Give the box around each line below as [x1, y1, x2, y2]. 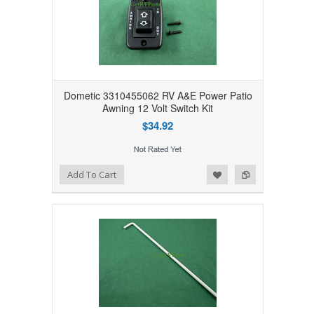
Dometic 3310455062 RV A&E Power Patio [63, 88, 252, 102]
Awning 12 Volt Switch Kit [102, 100, 213, 115]
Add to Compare [39, 166, 102, 179]
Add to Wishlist [14, 166, 71, 179]
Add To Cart [67, 168, 116, 181]
